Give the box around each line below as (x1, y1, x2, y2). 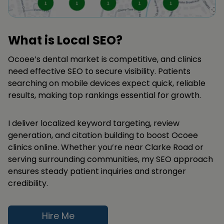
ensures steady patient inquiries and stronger (8, 165, 186, 177)
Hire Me (41, 209, 74, 222)
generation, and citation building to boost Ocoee (8, 129, 198, 141)
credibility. (8, 177, 48, 189)
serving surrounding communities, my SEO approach (8, 153, 213, 165)
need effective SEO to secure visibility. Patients (8, 65, 190, 77)
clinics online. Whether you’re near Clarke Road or (8, 141, 203, 153)
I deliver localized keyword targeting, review (8, 117, 179, 129)
